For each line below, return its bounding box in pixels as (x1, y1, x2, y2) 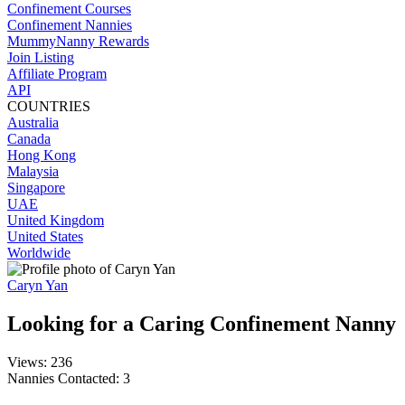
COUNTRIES (7, 99, 90, 114)
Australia (7, 115, 59, 130)
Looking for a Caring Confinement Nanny (7, 311, 396, 335)
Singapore (7, 180, 65, 195)
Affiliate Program (7, 66, 107, 81)
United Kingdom (7, 212, 104, 228)
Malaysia (7, 164, 59, 179)
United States (7, 229, 83, 244)
